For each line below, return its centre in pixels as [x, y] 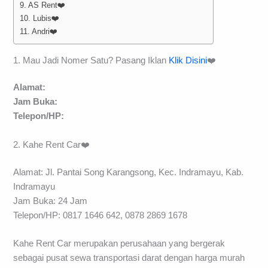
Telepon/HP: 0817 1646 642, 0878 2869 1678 [100, 215]
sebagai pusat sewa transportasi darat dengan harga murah [129, 258]
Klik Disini [188, 60]
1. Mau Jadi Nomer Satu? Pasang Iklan [91, 60]
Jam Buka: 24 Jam [51, 201]
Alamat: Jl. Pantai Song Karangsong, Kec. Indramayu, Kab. [129, 172]
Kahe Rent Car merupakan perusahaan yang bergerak [119, 244]
